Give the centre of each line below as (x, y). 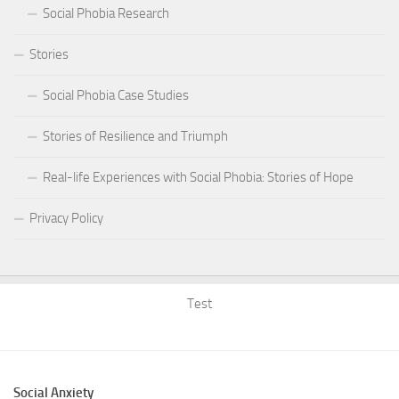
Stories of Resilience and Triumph (135, 137)
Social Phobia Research (106, 14)
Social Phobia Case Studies (116, 96)
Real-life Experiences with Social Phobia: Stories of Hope (198, 178)
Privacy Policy (66, 219)
